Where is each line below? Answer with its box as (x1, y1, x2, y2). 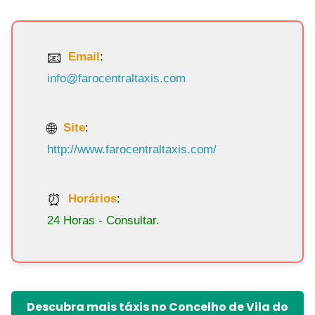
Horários (68, 192, 117, 206)
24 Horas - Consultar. (47, 213, 160, 227)
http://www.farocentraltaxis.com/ (47, 142, 217, 156)
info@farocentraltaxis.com (47, 71, 186, 85)
